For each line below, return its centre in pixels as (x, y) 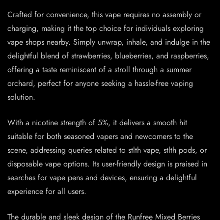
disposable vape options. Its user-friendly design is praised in (107, 164)
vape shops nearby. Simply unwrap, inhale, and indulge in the (109, 42)
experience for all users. (47, 192)
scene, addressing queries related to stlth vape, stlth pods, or (107, 150)
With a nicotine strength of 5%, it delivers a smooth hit (97, 123)
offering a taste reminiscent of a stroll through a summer (99, 70)
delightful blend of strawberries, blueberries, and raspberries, (108, 56)
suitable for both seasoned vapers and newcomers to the (100, 137)
